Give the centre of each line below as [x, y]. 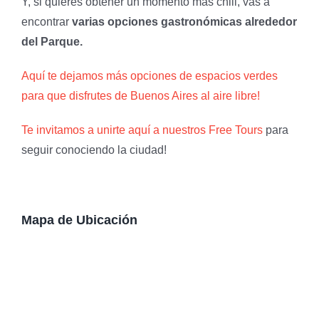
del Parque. [52, 42]
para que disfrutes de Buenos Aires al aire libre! [141, 96]
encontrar [47, 22]
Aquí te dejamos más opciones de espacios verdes [150, 76]
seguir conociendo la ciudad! [94, 150]
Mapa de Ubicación [79, 220]
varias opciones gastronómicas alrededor [184, 22]
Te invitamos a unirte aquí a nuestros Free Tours [142, 130]
